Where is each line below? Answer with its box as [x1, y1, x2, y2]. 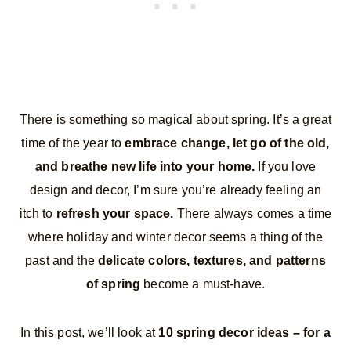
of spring [85, 277, 141, 291]
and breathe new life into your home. [34, 160, 255, 174]
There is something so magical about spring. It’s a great [19, 113, 332, 127]
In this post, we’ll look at [20, 326, 159, 340]
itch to [19, 207, 56, 221]
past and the [25, 254, 99, 268]
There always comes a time [173, 207, 332, 221]
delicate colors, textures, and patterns [98, 254, 326, 268]
